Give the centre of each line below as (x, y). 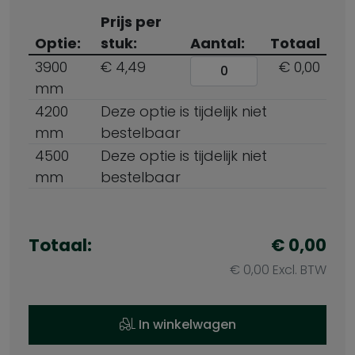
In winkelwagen (185, 325)
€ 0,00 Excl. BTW (278, 270)
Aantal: (218, 44)
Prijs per (131, 22)
